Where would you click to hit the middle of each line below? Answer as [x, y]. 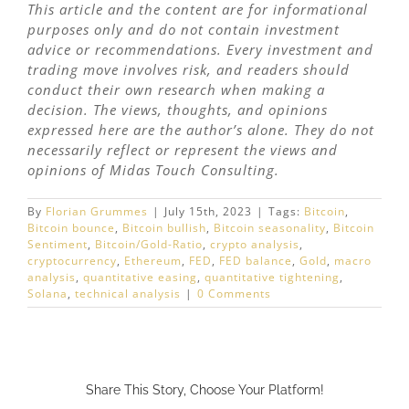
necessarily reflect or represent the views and [183, 150]
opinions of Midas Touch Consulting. [153, 170]
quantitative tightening [272, 278]
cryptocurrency [72, 261]
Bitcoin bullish [164, 228]
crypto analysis [255, 245]
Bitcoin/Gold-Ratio [149, 245]
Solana [47, 294]
